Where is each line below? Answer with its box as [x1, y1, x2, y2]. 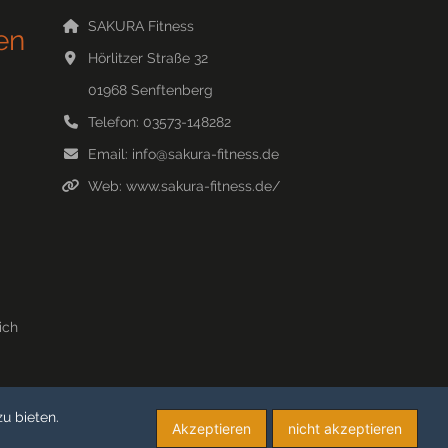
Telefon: [87, 114, 143, 131]
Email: [87, 146, 132, 163]
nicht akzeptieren [288, 420, 402, 437]
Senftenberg [130, 82, 213, 99]
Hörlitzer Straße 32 [87, 50, 208, 67]
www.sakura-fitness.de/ [125, 178, 280, 195]
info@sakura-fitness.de [131, 146, 279, 163]
